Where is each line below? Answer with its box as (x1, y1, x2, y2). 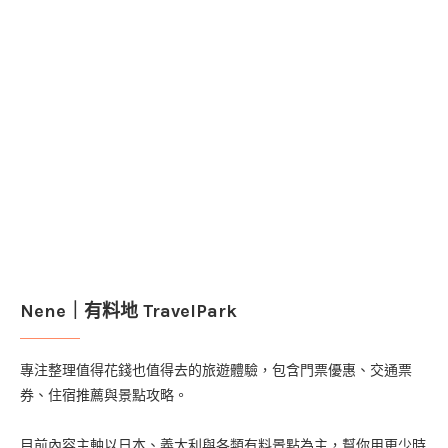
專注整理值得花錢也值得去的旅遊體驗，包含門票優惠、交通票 (20, 361, 412, 379)
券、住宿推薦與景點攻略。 (20, 386, 188, 404)
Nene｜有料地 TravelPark (20, 299, 237, 322)
